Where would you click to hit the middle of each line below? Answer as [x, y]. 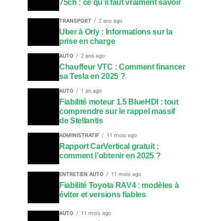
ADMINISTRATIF [79, 135]
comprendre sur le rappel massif [117, 111]
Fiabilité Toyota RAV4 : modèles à [119, 185]
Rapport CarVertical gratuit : [109, 146]
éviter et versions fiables [103, 194]
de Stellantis [81, 120]
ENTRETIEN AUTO [81, 174]
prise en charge [87, 41]
